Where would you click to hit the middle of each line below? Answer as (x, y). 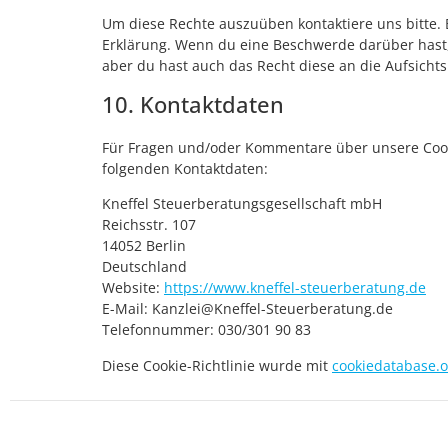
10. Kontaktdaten (193, 103)
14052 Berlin (144, 246)
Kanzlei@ (183, 309)
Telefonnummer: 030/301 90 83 (206, 330)
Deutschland (144, 267)
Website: (133, 288)
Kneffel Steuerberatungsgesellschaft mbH (242, 204)
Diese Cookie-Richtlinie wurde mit (217, 365)
